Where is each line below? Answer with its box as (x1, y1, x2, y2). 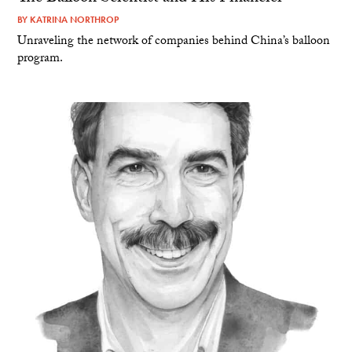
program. (17, 48, 64, 70)
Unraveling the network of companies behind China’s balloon (17, 31, 331, 53)
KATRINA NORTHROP (30, 13, 119, 26)
